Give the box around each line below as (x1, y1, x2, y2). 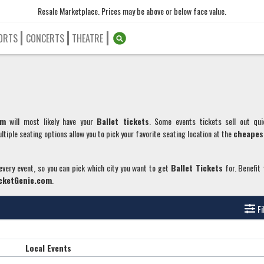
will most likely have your (5, 115, 97, 128)
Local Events (25, 242, 71, 255)
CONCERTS (25, 31, 64, 46)
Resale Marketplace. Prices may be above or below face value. (38, 5, 226, 17)
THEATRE (72, 31, 104, 46)
